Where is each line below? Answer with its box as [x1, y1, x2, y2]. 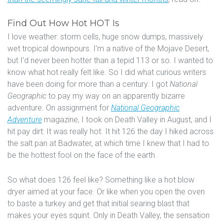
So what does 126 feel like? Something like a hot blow [7, 175, 194, 185]
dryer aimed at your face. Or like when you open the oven [7, 187, 205, 197]
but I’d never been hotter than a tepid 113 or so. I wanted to [7, 56, 213, 66]
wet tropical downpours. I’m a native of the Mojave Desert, [7, 44, 209, 54]
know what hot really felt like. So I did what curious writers [7, 68, 206, 77]
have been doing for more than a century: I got [7, 79, 170, 89]
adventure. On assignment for [7, 103, 111, 113]
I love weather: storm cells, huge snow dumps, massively [7, 32, 203, 42]
